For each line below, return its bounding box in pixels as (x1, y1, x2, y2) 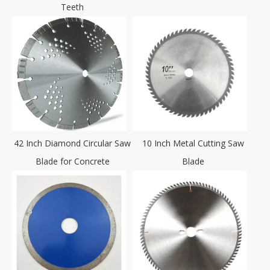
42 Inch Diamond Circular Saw (14, 137, 131, 149)
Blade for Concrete (35, 155, 110, 167)
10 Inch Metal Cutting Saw (142, 137, 244, 149)
